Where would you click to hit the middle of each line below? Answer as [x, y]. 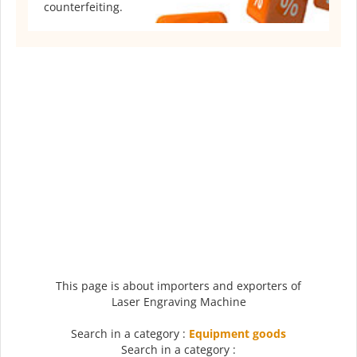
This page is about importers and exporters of [178, 285]
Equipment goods [237, 333]
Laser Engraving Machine [178, 301]
